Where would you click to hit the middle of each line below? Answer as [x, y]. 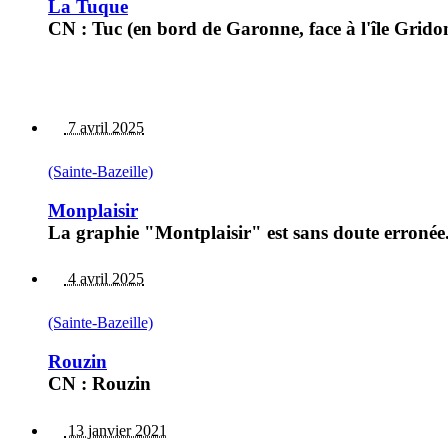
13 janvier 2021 [115, 430]
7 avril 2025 [104, 127]
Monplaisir [93, 210]
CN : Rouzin [99, 384]
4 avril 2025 [104, 279]
